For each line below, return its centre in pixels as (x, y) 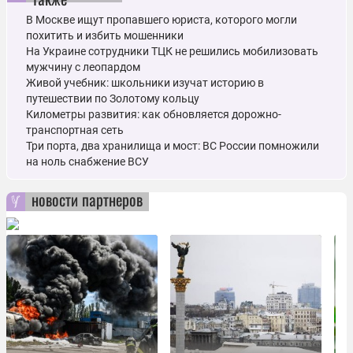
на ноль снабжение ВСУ (87, 162)
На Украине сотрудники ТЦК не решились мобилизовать (172, 51)
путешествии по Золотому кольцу (113, 98)
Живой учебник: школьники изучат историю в (145, 83)
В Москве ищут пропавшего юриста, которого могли (162, 20)
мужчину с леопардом (83, 67)
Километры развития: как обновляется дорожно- (154, 114)
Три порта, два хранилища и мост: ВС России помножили (173, 146)
